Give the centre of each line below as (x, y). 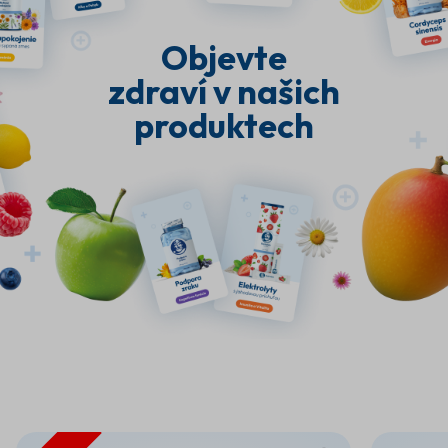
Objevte (224, 57)
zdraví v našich (224, 91)
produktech (224, 125)
